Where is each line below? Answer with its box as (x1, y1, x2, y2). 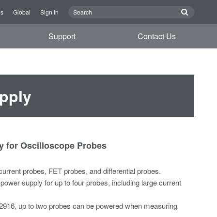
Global (13, 8, 31, 16)
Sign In (40, 8, 59, 16)
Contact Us (137, 31, 176, 42)
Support (48, 31, 76, 42)
